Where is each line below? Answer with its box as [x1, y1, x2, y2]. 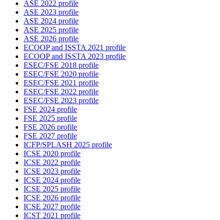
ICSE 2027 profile [24, 202, 81, 211]
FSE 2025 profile [24, 114, 77, 123]
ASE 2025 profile [24, 26, 79, 34]
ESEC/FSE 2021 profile [24, 79, 99, 87]
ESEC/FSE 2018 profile [24, 61, 99, 70]
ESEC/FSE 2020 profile [24, 70, 99, 79]
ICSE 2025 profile [24, 185, 81, 193]
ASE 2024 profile [24, 17, 79, 26]
